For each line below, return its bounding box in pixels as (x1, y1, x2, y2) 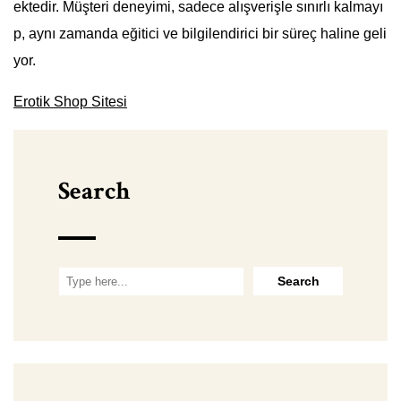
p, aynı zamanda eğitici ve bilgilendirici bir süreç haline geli (13, 26, 387, 42)
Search (58, 175, 130, 209)
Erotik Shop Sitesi (13, 94, 127, 110)
